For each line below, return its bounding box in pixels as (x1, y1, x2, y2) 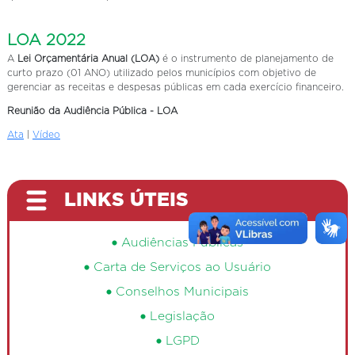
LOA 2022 (7, 32, 86, 48)
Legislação (150, 310, 215, 323)
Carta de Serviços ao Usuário (94, 261, 271, 273)
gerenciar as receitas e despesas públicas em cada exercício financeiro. (7, 82, 344, 92)
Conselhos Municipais (116, 285, 249, 298)
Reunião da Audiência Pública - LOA (7, 105, 177, 116)
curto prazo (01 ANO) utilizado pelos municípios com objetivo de (7, 67, 316, 78)
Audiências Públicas (121, 236, 243, 249)
